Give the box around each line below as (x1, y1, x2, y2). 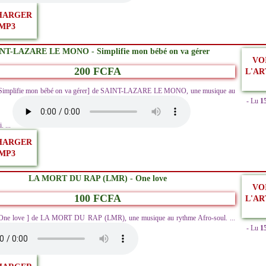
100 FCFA (74, 192, 121, 205)
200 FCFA (74, 65, 121, 78)
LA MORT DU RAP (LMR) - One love (28, 173, 167, 183)
